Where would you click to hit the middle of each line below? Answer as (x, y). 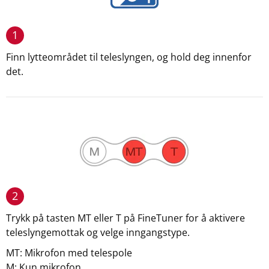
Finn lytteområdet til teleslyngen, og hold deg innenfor (129, 57)
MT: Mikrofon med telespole (69, 253)
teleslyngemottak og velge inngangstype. (98, 232)
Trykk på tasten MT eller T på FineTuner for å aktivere (125, 218)
